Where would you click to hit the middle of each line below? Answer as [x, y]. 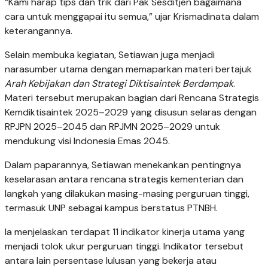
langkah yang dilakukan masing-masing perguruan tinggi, [127, 194]
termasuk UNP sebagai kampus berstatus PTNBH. [111, 208]
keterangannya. [39, 31]
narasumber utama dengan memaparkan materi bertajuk [128, 69]
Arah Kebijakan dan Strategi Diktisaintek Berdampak [119, 84]
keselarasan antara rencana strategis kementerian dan [124, 179]
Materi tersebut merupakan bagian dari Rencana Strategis [132, 98]
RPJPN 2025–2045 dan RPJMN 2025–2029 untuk [112, 127]
